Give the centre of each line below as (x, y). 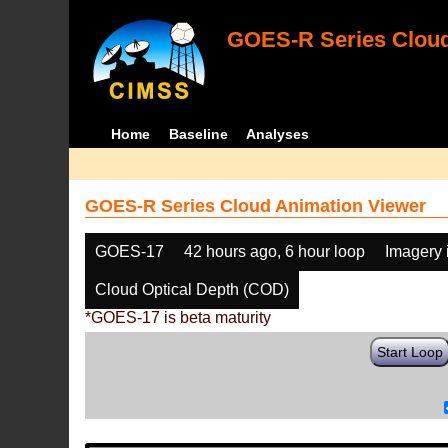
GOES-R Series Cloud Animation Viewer (256, 206)
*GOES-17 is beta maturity (178, 317)
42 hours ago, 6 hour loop (275, 251)
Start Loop (410, 352)
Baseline (198, 134)
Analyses (278, 134)
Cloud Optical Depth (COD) (192, 289)
